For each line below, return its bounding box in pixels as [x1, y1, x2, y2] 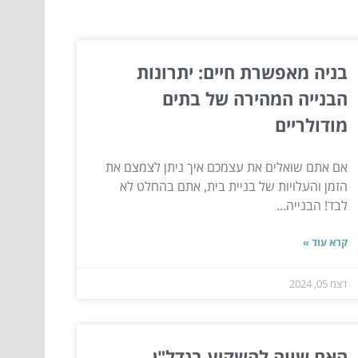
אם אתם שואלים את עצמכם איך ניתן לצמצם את [105, 158, 348, 177]
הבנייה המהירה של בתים [161, 86, 348, 111]
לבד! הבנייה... [276, 197, 348, 215]
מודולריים [274, 113, 348, 137]
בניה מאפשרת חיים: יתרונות [136, 60, 348, 85]
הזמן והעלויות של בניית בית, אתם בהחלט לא [119, 177, 348, 196]
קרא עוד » [302, 235, 348, 250]
